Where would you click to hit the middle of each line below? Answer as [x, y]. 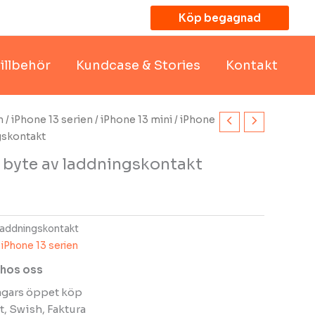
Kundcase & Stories [138, 65]
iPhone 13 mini [136, 120]
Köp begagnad [220, 18]
